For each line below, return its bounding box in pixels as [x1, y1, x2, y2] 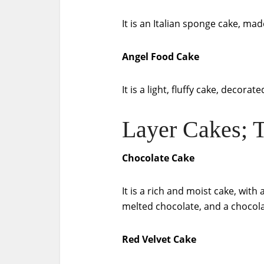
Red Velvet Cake [122, 233, 196, 246]
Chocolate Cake [122, 151, 194, 164]
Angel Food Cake [122, 50, 199, 63]
